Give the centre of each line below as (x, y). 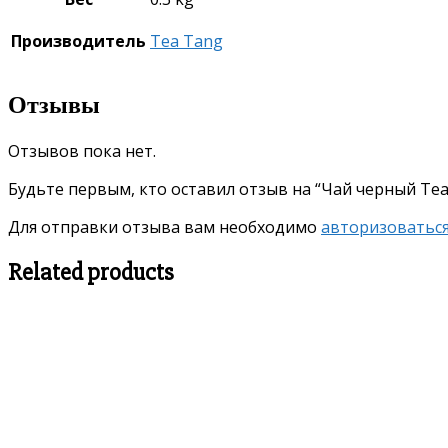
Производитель (78, 41)
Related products (91, 273)
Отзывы (54, 106)
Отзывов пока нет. (82, 151)
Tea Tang (186, 41)
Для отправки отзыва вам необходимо (164, 227)
